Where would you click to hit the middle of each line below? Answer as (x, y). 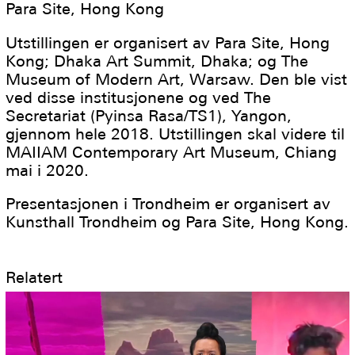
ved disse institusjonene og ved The (139, 97)
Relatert (34, 278)
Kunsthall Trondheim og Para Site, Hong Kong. (177, 222)
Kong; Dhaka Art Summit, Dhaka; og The (157, 61)
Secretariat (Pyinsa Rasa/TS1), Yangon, (149, 115)
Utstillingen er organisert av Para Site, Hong (168, 42)
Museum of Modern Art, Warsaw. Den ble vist (177, 79)
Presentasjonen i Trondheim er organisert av (168, 204)
